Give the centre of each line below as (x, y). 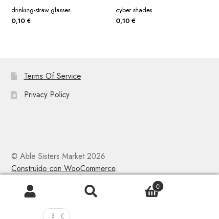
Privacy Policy (46, 95)
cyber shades (134, 10)
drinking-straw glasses (41, 10)
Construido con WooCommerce (63, 168)
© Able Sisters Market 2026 (58, 156)
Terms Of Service (52, 76)
